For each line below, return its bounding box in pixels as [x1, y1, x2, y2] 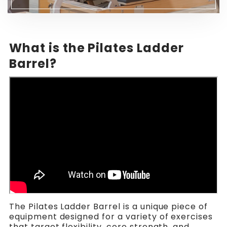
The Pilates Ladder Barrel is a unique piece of [9, 201, 208, 213]
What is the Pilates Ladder [9, 40, 184, 57]
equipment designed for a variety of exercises [9, 211, 213, 223]
